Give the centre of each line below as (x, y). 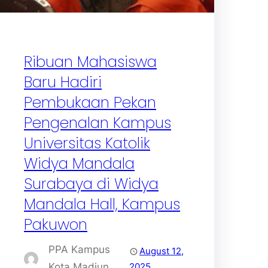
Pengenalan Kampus (98, 123)
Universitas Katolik (87, 143)
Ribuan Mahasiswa (90, 62)
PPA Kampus (79, 249)
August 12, (162, 251)
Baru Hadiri (63, 82)
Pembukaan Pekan (90, 102)
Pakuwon (56, 224)
